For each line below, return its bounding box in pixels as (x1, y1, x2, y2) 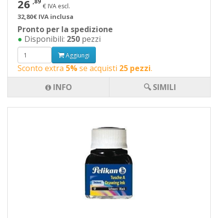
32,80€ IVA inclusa (18, 12, 73, 21)
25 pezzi (119, 63, 151, 73)
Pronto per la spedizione (18, 24, 113, 35)
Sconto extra (18, 63, 66, 73)
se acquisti (77, 63, 119, 73)
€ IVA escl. (43, 2, 70, 10)
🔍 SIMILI (144, 82, 176, 92)
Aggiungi (64, 51, 90, 59)
